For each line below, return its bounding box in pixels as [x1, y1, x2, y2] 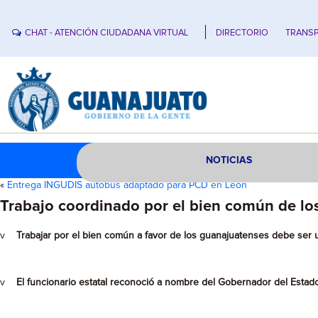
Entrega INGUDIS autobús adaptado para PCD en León [7, 180, 247, 190]
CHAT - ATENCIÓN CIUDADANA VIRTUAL [25, 28, 189, 38]
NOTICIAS [206, 155, 253, 165]
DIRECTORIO [216, 28, 269, 38]
